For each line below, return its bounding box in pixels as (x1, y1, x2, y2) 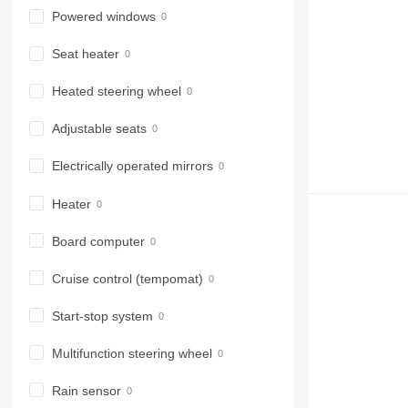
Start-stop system (51, 308, 153, 323)
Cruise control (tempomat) (51, 270, 203, 286)
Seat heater (51, 46, 119, 62)
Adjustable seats (51, 121, 147, 137)
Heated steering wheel (51, 84, 181, 99)
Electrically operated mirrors (51, 158, 213, 174)
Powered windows (51, 9, 156, 25)
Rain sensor (51, 383, 121, 399)
